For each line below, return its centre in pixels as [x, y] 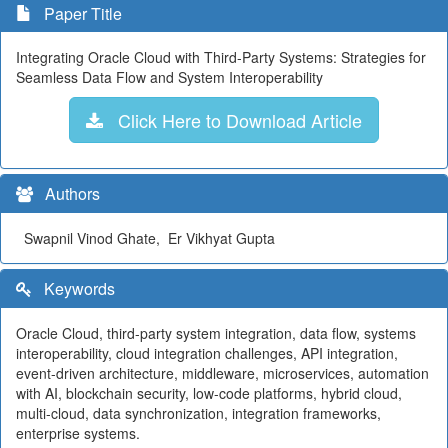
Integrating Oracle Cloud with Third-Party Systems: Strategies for [221, 57]
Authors [66, 193]
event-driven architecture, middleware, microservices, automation [222, 373]
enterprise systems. [78, 433]
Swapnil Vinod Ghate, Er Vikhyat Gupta [145, 238]
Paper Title [77, 13]
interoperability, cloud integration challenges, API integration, [207, 353]
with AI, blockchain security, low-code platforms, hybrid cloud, [209, 393]
